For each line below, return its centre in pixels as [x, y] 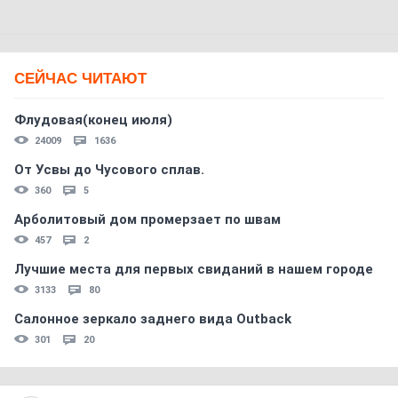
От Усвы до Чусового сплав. [109, 170]
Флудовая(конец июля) [93, 120]
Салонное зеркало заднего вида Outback [153, 319]
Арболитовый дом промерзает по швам [147, 219]
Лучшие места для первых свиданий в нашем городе [194, 269]
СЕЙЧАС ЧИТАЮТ [80, 79]
